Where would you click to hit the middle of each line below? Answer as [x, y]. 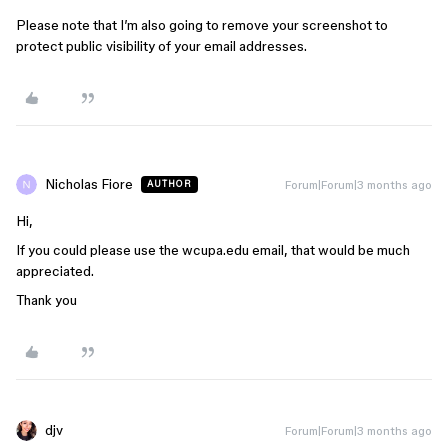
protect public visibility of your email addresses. [161, 45]
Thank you [46, 299]
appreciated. [55, 270]
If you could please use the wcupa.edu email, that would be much [213, 249]
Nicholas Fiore [89, 183]
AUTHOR [169, 183]
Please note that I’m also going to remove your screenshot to [202, 24]
